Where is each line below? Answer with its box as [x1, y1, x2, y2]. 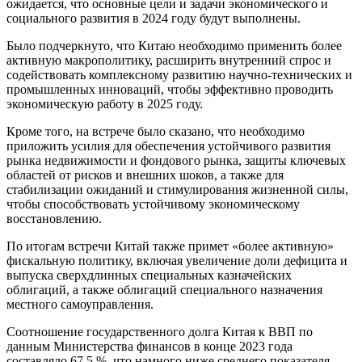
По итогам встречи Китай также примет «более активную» [6, 239, 334, 254]
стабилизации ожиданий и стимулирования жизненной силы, [6, 183, 348, 197]
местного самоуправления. [6, 297, 154, 312]
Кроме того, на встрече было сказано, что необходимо [6, 124, 305, 139]
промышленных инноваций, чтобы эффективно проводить [6, 82, 333, 97]
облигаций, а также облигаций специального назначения [6, 283, 322, 297]
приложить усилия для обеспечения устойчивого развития [6, 139, 330, 154]
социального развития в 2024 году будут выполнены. [6, 11, 301, 26]
